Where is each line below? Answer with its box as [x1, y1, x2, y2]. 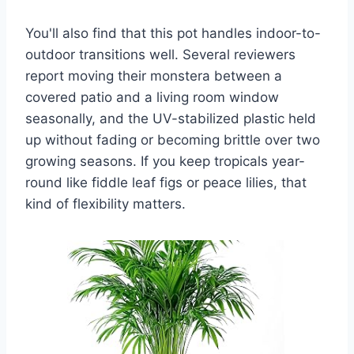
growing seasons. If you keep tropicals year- [25, 153, 305, 170]
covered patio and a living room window [25, 89, 279, 106]
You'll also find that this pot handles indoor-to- [25, 25, 321, 42]
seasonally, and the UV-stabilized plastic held [25, 111, 316, 127]
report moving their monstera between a [25, 68, 282, 85]
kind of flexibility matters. [25, 196, 186, 213]
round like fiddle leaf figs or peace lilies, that [25, 175, 307, 191]
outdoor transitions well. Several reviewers [25, 47, 296, 63]
